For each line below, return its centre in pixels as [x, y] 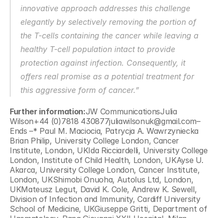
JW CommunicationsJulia [131, 111]
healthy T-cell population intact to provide [98, 49]
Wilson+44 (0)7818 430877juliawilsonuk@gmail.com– [105, 121]
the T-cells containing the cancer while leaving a [109, 36]
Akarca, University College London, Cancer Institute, [105, 170]
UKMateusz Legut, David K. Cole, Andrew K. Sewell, [103, 189]
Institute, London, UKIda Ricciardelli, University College [109, 150]
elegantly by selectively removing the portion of [108, 22]
